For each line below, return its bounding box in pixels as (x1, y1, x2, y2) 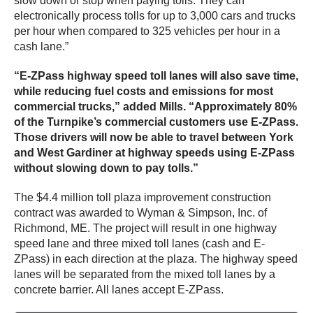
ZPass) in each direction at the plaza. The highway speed (14, 252, 298, 265)
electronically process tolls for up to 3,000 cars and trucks (14, 9, 296, 22)
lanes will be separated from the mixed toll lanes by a (14, 268, 275, 280)
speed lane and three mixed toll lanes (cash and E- (14, 237, 265, 249)
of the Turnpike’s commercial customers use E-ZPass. (14, 115, 298, 128)
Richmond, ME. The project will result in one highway (14, 221, 277, 234)
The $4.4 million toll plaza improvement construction (14, 191, 271, 203)
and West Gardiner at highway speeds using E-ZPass (14, 146, 295, 159)
